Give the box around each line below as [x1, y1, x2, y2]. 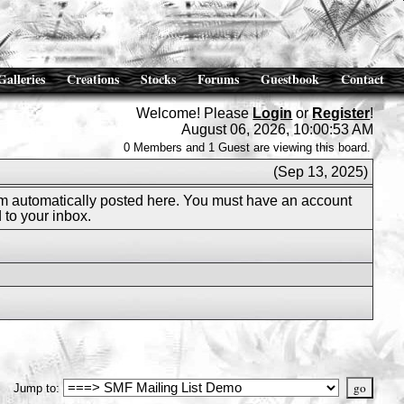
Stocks [141, 69, 176, 88]
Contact [341, 69, 384, 88]
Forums [197, 69, 239, 88]
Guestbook [261, 69, 319, 88]
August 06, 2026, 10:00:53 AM [181, 122, 374, 137]
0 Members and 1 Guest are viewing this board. [123, 141, 371, 154]
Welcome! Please [136, 106, 253, 121]
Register [312, 106, 371, 121]
